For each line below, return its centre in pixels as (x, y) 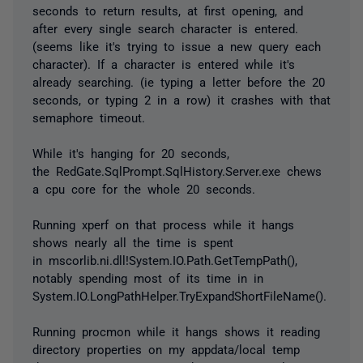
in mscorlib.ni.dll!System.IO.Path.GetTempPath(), (165, 259)
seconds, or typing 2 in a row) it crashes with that (181, 99)
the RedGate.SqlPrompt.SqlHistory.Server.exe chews (177, 170)
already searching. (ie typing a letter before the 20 (179, 81)
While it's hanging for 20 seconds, (131, 152)
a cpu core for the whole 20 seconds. (144, 188)
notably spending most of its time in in (148, 277)
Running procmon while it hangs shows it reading (176, 331)
